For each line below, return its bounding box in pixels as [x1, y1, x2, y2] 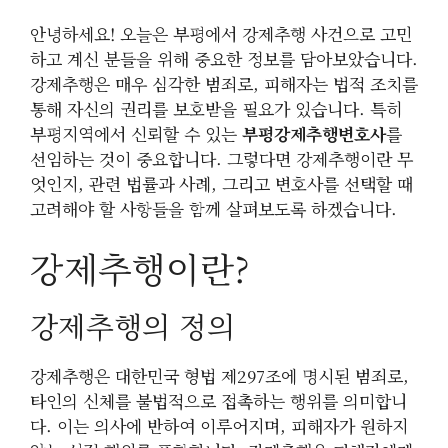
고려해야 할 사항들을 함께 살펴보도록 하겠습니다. [30, 196, 397, 222]
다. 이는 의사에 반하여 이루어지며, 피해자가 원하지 [30, 412, 408, 438]
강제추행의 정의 [30, 304, 235, 346]
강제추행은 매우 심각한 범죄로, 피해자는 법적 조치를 [30, 71, 418, 97]
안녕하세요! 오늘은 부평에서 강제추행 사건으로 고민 [30, 21, 412, 47]
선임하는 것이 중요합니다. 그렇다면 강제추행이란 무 [30, 146, 413, 172]
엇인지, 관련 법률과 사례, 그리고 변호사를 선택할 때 [30, 171, 413, 197]
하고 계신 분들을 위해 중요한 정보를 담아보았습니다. [30, 46, 418, 72]
